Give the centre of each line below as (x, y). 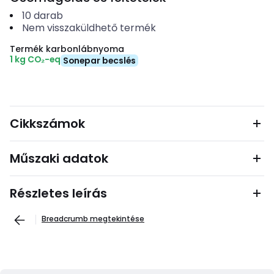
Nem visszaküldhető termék (89, 28)
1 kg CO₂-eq (35, 59)
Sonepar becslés (99, 61)
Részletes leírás (58, 193)
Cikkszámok (47, 124)
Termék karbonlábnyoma (67, 49)
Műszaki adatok (59, 158)
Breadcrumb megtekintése (93, 219)
